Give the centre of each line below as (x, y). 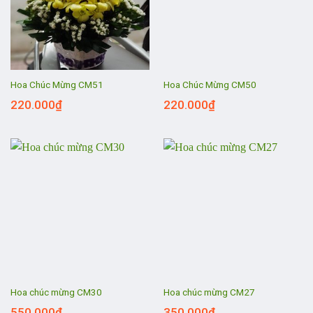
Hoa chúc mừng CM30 (56, 292)
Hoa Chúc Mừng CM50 (210, 85)
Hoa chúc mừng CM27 (209, 292)
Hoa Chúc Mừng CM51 (57, 85)
